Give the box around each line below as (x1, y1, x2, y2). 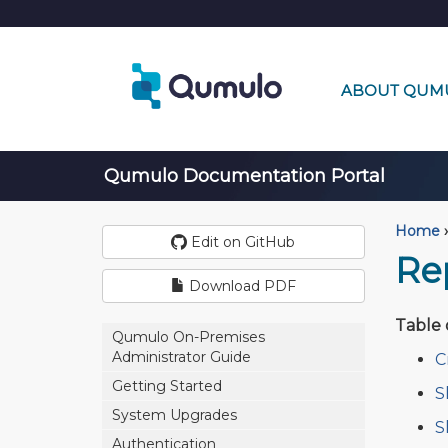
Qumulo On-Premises (112, 328, 265, 346)
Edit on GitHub (187, 233, 296, 251)
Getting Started (112, 377, 222, 395)
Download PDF (184, 277, 296, 295)
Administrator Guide (112, 348, 251, 366)
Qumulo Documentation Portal (99, 165, 385, 187)
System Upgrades (112, 406, 237, 424)
